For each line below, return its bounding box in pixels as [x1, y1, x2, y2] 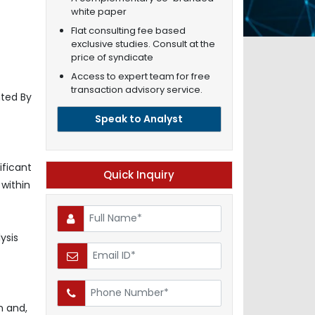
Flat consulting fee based [70, 23, 186, 37]
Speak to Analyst [95, 111, 184, 126]
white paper [70, 4, 127, 18]
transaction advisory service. [70, 82, 202, 96]
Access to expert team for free [70, 69, 210, 83]
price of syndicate [70, 50, 153, 64]
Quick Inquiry [103, 167, 175, 182]
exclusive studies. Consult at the [70, 37, 215, 51]
